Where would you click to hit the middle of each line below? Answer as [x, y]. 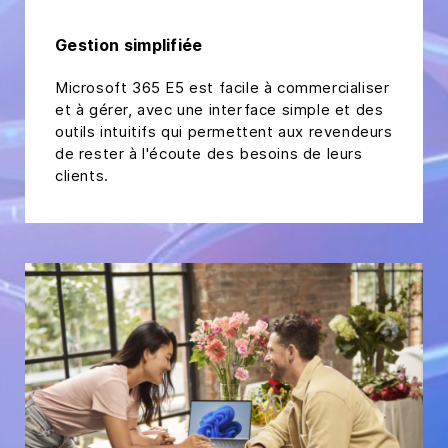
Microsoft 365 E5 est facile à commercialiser [222, 88]
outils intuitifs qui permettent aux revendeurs [224, 132]
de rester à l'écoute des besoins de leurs [209, 154]
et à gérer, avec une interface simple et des [219, 110]
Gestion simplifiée [129, 45]
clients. [84, 176]
